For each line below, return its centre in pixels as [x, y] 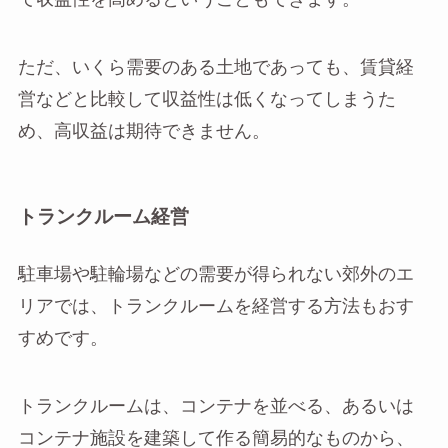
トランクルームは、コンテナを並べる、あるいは [215, 406]
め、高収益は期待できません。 [143, 132]
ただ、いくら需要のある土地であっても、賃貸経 [215, 68]
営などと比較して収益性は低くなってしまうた [206, 100]
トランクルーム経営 [103, 217]
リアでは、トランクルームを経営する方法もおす [215, 306]
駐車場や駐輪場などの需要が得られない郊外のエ [215, 274]
